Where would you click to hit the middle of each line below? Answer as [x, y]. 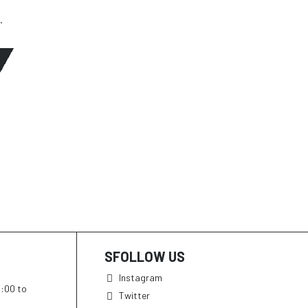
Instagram [141, 278]
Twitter [134, 296]
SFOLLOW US [145, 257]
